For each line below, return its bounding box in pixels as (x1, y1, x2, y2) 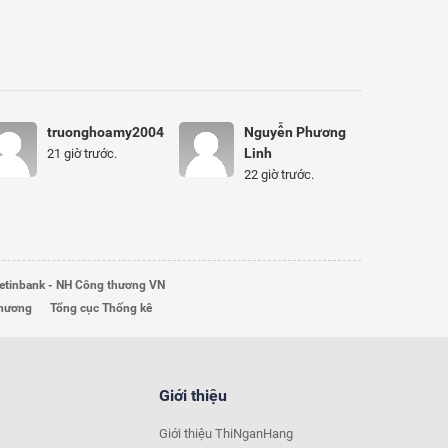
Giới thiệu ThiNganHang (158, 426, 293, 441)
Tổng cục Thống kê (50, 301, 152, 315)
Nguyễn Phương (244, 124, 347, 140)
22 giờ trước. (244, 167, 315, 182)
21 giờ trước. (46, 146, 117, 161)
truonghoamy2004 (46, 124, 164, 140)
